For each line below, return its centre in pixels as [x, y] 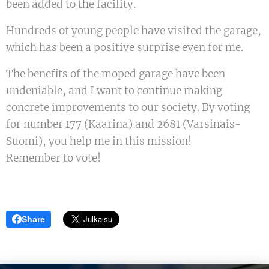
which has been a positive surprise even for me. [125, 48]
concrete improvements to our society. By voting [128, 108]
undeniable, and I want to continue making [114, 91]
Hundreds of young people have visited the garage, [134, 31]
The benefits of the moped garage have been [116, 74]
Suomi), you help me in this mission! [99, 141]
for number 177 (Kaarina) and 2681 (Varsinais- [124, 125]
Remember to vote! [53, 158]
